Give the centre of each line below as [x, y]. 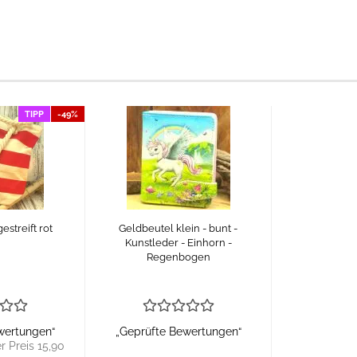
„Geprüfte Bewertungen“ [178, 331]
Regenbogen [178, 257]
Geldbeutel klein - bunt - [178, 228]
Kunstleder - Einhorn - [178, 243]
